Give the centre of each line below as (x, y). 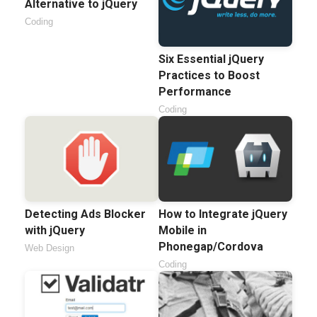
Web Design (50, 248)
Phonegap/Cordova (211, 246)
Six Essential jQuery (211, 59)
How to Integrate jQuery (223, 214)
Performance (195, 91)
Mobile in (183, 230)
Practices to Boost (209, 75)
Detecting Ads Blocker (85, 214)
